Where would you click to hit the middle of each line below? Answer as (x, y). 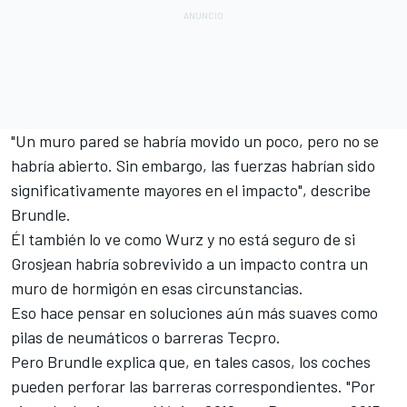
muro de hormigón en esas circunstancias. (157, 288)
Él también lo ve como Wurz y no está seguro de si (183, 238)
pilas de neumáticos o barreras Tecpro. (146, 337)
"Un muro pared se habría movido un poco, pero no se (195, 140)
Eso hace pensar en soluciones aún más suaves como (194, 312)
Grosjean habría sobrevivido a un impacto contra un (189, 263)
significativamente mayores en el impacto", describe (191, 189)
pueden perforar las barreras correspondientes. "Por (193, 386)
